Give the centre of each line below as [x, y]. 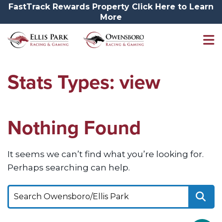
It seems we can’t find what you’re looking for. [106, 154]
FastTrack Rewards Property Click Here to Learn [111, 7]
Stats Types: [63, 82]
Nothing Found [74, 128]
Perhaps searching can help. [69, 167]
